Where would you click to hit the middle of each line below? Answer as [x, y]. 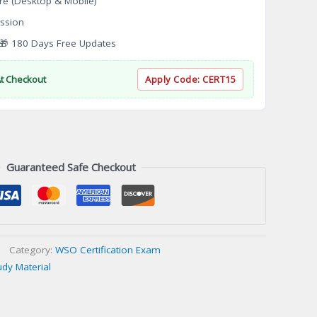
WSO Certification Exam [108, 249]
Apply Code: [174, 80]
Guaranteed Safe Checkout [71, 167]
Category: [32, 249]
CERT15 [219, 80]
